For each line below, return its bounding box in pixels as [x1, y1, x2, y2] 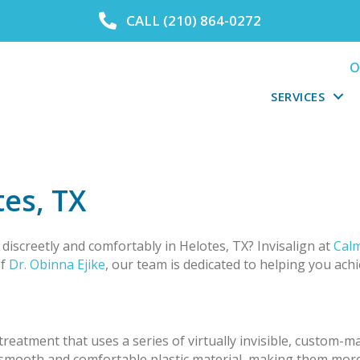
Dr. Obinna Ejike [9, 256, 105, 274]
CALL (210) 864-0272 [125, 11, 261, 30]
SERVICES [271, 88, 325, 104]
